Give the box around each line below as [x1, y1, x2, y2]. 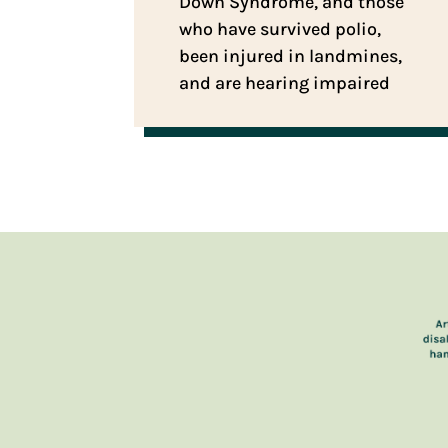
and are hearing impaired [179, 71, 391, 94]
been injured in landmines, [179, 44, 403, 67]
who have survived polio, [179, 17, 382, 40]
